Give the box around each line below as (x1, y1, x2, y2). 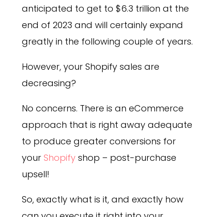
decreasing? (21, 77, 76, 89)
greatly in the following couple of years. (21, 35, 193, 47)
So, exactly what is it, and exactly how (21, 193, 184, 205)
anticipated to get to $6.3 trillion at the (21, 2, 189, 15)
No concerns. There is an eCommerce (21, 102, 184, 114)
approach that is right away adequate (21, 118, 192, 131)
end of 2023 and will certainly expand (21, 18, 183, 31)
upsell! (21, 168, 49, 180)
